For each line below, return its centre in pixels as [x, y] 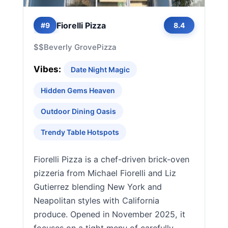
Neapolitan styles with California [96, 201]
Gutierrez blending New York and [98, 187]
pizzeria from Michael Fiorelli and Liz [105, 173]
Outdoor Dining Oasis [78, 111]
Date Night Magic [100, 69]
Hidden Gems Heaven [78, 90]
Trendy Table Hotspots [80, 132]
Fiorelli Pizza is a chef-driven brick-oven [111, 159]
